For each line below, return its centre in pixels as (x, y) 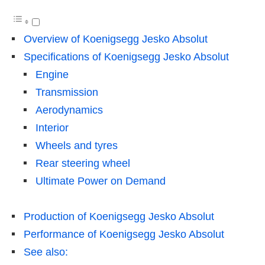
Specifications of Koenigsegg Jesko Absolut (126, 56)
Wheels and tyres (77, 145)
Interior (52, 127)
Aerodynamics (69, 110)
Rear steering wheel (83, 163)
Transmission (67, 92)
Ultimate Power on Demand (101, 181)
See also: (46, 252)
